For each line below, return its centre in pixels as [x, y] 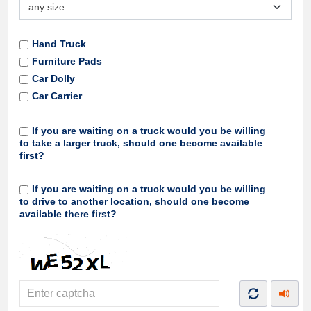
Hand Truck [59, 44]
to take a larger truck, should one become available [141, 143]
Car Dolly [53, 78]
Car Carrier [57, 96]
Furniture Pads [67, 61]
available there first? [68, 214]
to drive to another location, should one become [134, 201]
